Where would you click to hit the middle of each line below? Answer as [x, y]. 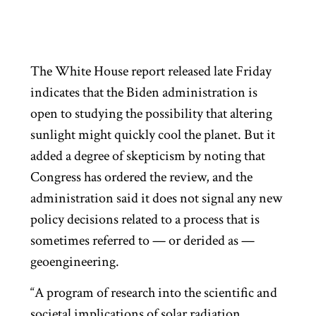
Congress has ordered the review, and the [142, 177]
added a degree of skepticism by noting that [148, 156]
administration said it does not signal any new [157, 198]
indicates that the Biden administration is [144, 92]
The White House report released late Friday [151, 71]
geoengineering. [75, 261]
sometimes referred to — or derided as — [143, 240]
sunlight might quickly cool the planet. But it [153, 134]
